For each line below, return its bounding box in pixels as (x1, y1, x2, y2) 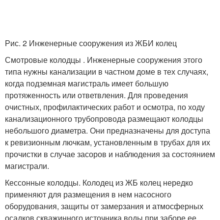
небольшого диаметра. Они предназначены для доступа (5, 125, 210, 137)
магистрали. (5, 160, 49, 172)
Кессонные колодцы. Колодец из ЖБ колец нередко (5, 177, 193, 189)
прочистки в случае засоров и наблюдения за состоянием (5, 148, 215, 160)
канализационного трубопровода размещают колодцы (5, 113, 203, 125)
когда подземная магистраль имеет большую (5, 78, 168, 89)
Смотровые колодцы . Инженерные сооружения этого (5, 54, 202, 66)
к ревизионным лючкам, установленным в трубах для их (5, 137, 210, 148)
